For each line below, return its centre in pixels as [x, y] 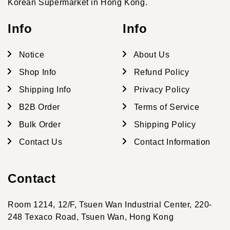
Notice [31, 54]
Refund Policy [160, 72]
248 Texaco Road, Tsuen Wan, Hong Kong [91, 217]
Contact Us [40, 142]
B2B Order [38, 107]
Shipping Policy [164, 124]
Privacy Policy [161, 89]
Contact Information [171, 142]
